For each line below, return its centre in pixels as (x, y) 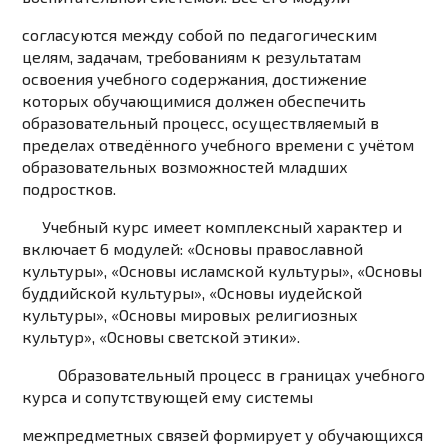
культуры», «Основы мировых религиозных (190, 315)
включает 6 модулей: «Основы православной (193, 249)
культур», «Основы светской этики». (161, 337)
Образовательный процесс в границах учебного (224, 375)
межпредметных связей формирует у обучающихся (223, 435)
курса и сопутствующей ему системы (168, 397)
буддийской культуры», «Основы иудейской (192, 293)
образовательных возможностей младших (185, 167)
